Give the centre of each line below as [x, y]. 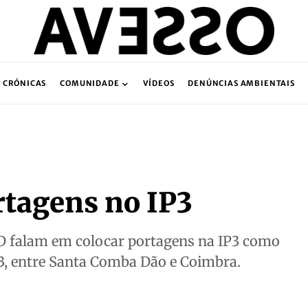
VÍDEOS [159, 83]
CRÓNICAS [24, 83]
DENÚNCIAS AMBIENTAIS [241, 83]
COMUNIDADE [90, 83]
